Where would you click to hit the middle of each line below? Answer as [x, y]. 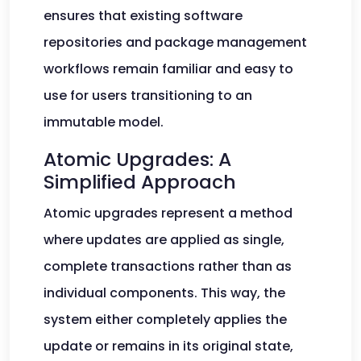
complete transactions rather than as [168, 266]
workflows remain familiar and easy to [168, 69]
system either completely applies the [165, 320]
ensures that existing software [143, 16]
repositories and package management [175, 42]
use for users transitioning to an [148, 95]
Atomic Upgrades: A [137, 159]
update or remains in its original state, [168, 346]
